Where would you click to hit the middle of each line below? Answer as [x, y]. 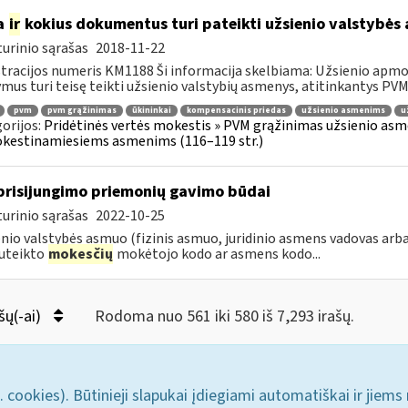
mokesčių [80, 254]
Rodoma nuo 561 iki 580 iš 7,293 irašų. [224, 316]
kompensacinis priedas [236, 110]
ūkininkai [151, 110]
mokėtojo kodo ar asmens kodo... [217, 254]
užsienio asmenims [343, 110]
